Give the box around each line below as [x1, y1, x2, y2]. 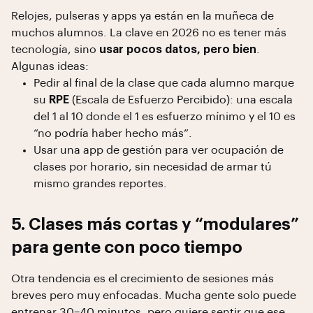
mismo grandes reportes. [34, 178, 167, 189]
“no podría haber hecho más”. [34, 128, 192, 139]
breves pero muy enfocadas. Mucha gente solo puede [11, 290, 296, 301]
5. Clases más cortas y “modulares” [11, 216, 299, 233]
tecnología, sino [11, 44, 99, 55]
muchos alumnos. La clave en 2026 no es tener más [11, 27, 286, 38]
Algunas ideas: [11, 61, 89, 72]
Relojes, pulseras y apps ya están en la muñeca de [11, 10, 274, 22]
